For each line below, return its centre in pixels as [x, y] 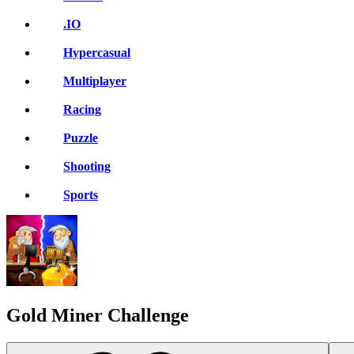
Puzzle [81, 138]
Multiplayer [95, 81]
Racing [82, 109]
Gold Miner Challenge [98, 315]
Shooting [87, 166]
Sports [81, 195]
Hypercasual [97, 53]
